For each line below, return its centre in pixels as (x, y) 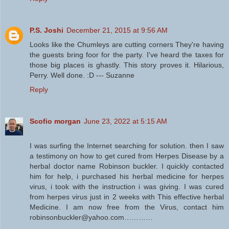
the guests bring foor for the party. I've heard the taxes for (127, 54)
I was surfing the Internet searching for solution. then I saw (127, 145)
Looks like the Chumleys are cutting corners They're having (127, 44)
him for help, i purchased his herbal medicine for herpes (127, 176)
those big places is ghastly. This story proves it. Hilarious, (127, 65)
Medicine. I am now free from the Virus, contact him (127, 207)
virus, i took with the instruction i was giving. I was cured (127, 186)
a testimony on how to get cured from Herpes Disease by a (127, 156)
